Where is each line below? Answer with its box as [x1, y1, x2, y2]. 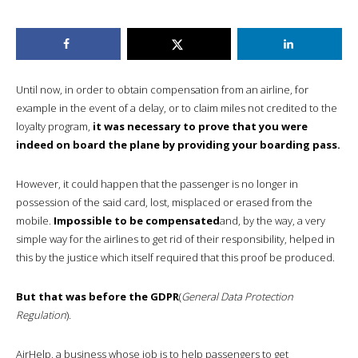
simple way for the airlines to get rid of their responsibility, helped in [16, 231, 335, 246]
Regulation [16, 307, 66, 322]
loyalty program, [16, 118, 93, 133]
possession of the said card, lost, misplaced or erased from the [16, 194, 312, 209]
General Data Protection [181, 288, 293, 304]
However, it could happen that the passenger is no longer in [16, 176, 298, 191]
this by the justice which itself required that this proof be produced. [16, 249, 335, 265]
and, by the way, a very [220, 213, 325, 228]
